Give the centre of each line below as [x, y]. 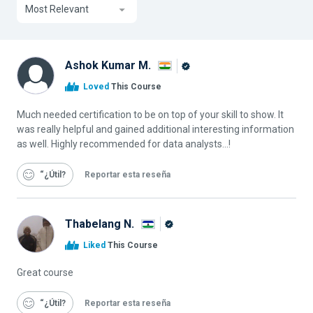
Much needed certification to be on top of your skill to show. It [150, 114]
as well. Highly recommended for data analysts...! [124, 144]
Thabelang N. [100, 224]
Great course [45, 273]
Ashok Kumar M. [108, 66]
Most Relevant [57, 9]
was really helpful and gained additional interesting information [155, 129]
